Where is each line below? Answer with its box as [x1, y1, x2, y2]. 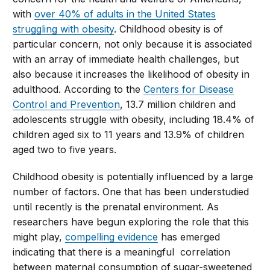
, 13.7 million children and [120, 98, 236, 111]
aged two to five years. [13, 143, 117, 156]
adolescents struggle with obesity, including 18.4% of [13, 113, 255, 126]
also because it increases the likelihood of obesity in [13, 68, 250, 81]
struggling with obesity [13, 23, 115, 36]
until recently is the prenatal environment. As [13, 201, 219, 213]
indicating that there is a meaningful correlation [13, 246, 231, 259]
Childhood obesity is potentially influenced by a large [13, 171, 254, 183]
